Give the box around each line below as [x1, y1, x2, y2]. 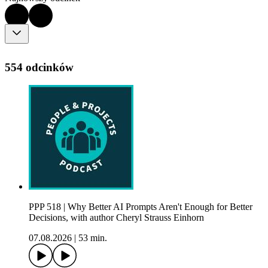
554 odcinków [5, 60, 74, 74]
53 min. [78, 233, 107, 243]
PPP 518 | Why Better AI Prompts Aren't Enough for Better [29, 202, 252, 212]
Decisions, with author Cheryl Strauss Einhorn [29, 212, 204, 223]
